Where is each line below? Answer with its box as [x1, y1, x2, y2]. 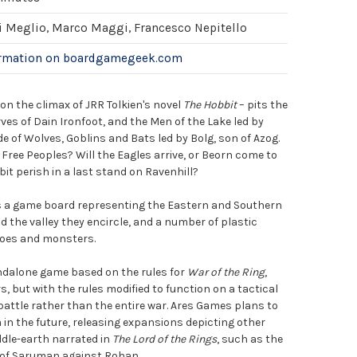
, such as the [217, 331, 283, 346]
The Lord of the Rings [112, 331, 217, 346]
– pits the [237, 97, 288, 112]
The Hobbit [183, 97, 237, 112]
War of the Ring [187, 265, 265, 279]
